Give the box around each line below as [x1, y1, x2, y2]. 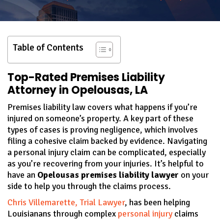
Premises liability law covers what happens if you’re [7, 101, 197, 112]
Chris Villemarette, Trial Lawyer [7, 196, 125, 208]
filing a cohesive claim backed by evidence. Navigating [7, 135, 207, 146]
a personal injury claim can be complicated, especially [7, 146, 206, 158]
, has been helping [125, 196, 190, 208]
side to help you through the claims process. [7, 180, 171, 192]
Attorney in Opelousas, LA [7, 82, 148, 98]
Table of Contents [13, 41, 83, 54]
